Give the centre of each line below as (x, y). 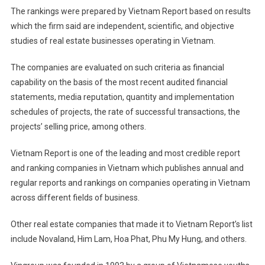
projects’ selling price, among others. (78, 127)
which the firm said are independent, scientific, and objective (122, 26)
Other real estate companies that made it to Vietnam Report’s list (131, 224)
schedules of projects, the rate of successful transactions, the (125, 112)
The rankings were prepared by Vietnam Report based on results (130, 12)
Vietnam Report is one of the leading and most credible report (125, 153)
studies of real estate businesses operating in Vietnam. (113, 41)
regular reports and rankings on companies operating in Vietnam (130, 183)
